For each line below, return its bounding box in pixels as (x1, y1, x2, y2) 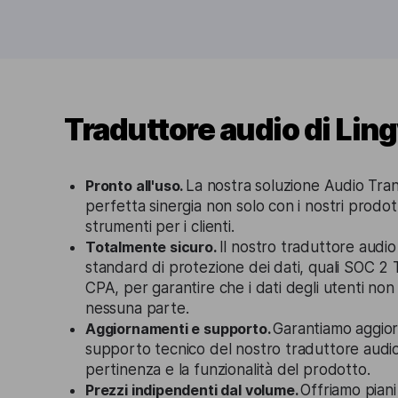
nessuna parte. (85, 299, 189, 317)
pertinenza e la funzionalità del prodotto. (85, 361, 370, 378)
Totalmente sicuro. (85, 238, 219, 256)
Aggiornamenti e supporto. (85, 320, 274, 338)
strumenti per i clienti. (85, 218, 235, 235)
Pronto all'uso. (85, 177, 187, 195)
